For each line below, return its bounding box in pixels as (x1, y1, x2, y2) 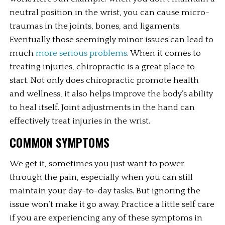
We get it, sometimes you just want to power (10, 159, 185, 169)
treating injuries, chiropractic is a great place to (10, 62, 195, 72)
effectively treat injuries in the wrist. (10, 117, 151, 126)
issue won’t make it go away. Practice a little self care (10, 200, 215, 209)
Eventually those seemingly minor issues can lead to (10, 35, 214, 45)
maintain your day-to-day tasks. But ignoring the (10, 186, 201, 196)
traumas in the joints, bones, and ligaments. (10, 22, 181, 31)
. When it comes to (127, 49, 201, 58)
